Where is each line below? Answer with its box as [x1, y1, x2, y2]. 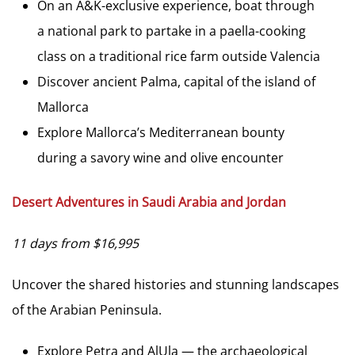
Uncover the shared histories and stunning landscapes [12, 275, 339, 293]
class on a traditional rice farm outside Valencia [37, 47, 320, 65]
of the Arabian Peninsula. [12, 300, 162, 319]
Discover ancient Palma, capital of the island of [37, 72, 315, 90]
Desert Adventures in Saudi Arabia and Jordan [12, 193, 286, 211]
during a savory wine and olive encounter [37, 148, 284, 166]
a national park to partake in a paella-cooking [37, 21, 306, 40]
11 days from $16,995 [12, 234, 139, 252]
